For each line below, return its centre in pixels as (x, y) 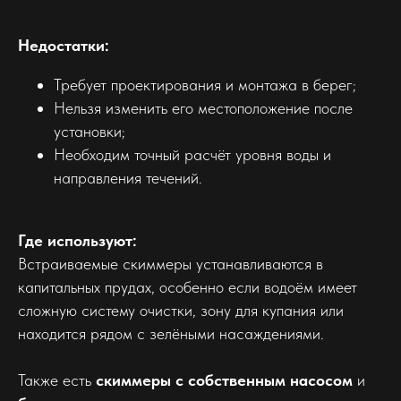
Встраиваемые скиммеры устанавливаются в (171, 263)
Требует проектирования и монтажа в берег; (205, 84)
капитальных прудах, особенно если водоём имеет (188, 286)
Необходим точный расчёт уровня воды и (192, 154)
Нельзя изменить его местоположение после (203, 107)
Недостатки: (64, 45)
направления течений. (128, 177)
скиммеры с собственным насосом (224, 380)
